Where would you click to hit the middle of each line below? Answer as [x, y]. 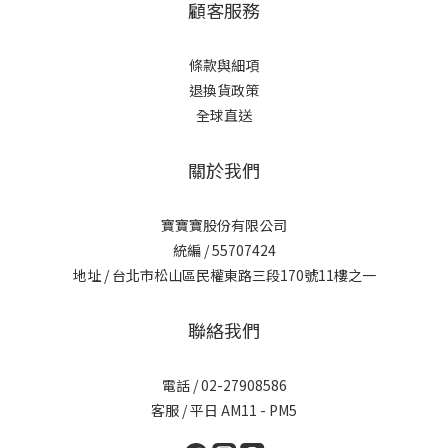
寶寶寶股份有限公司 [224, 225]
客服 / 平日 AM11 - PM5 [224, 410]
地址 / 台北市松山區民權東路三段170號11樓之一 [224, 275]
